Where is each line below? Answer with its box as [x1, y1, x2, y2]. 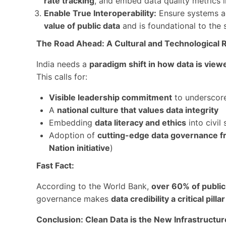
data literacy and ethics [95, 118, 186, 128]
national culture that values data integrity [57, 105, 218, 115]
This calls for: [36, 72, 87, 82]
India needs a [36, 59, 89, 69]
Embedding [49, 118, 95, 128]
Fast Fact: [36, 160, 74, 171]
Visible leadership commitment [49, 92, 172, 102]
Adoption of [49, 130, 97, 140]
